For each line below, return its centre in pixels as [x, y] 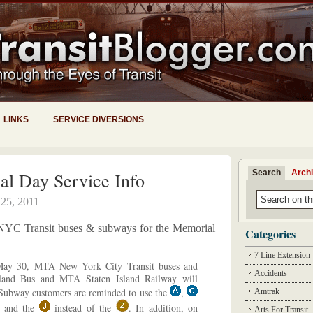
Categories [270, 234]
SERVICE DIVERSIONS [99, 119]
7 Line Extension [282, 255]
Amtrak [267, 291]
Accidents [271, 273]
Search [267, 173]
